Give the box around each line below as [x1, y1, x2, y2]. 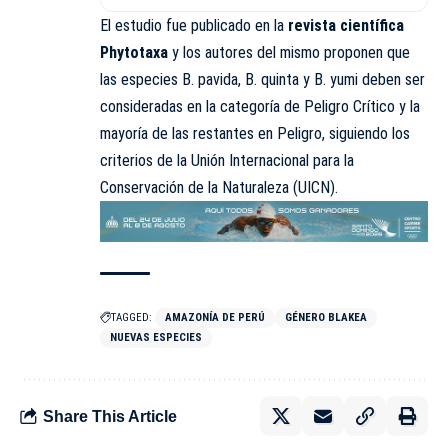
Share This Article [43, 407, 177, 425]
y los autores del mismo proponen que [172, 43, 410, 63]
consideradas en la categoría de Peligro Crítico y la [100, 97, 420, 117]
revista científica [284, 16, 404, 36]
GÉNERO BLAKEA [285, 311, 367, 325]
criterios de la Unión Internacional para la [100, 151, 354, 171]
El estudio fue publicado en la [100, 16, 284, 36]
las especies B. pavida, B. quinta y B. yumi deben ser [100, 70, 425, 90]
